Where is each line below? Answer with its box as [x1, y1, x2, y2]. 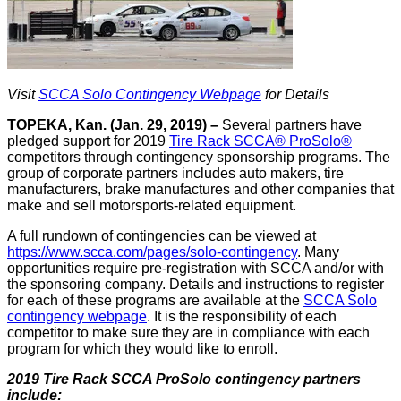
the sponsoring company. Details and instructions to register [7, 277, 384, 292]
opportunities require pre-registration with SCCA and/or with [7, 260, 384, 276]
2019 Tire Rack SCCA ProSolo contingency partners [7, 371, 361, 387]
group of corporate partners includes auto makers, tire [7, 166, 344, 181]
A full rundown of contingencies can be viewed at [7, 228, 316, 243]
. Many [297, 244, 339, 260]
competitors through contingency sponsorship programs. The [7, 149, 390, 165]
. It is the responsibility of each [147, 309, 337, 324]
